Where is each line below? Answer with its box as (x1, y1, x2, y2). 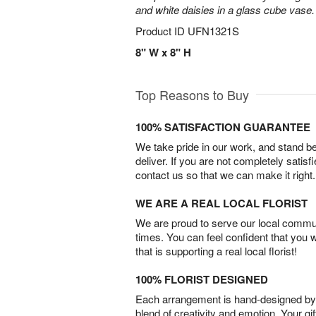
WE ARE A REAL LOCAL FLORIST (135, 195, 308, 211)
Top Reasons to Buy (135, 85, 249, 104)
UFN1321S (188, 23, 239, 38)
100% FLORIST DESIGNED (135, 272, 268, 287)
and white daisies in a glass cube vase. (135, 2, 315, 17)
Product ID (135, 23, 188, 38)
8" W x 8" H (135, 44, 191, 60)
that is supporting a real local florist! (135, 243, 297, 258)
